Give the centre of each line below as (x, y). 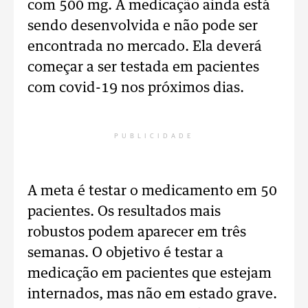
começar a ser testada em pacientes (143, 67)
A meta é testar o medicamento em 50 (152, 191)
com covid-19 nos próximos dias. (136, 88)
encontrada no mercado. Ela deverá (145, 47)
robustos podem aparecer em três (137, 232)
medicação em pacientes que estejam (150, 274)
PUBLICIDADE (154, 136)
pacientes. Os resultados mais (124, 212)
